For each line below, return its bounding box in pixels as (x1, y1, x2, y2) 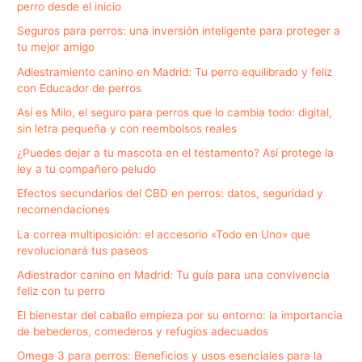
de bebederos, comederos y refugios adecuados (17, 325, 269, 338)
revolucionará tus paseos (17, 243, 149, 257)
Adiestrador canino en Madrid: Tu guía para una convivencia (17, 267, 330, 281)
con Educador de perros (17, 81, 142, 95)
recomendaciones (17, 203, 111, 217)
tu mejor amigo (17, 40, 95, 54)
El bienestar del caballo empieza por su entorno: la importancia (17, 309, 343, 322)
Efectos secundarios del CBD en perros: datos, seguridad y (17, 187, 324, 200)
